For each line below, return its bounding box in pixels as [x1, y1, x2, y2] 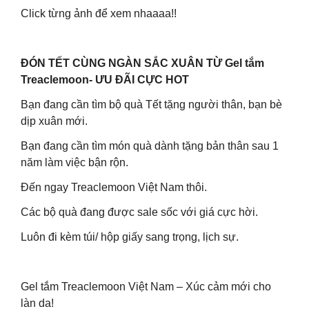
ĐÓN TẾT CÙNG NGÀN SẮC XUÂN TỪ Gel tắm [21, 57, 264, 69]
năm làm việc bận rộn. [21, 157, 128, 168]
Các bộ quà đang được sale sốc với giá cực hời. [21, 206, 258, 218]
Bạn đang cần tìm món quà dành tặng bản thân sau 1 [21, 140, 279, 152]
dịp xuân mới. [21, 115, 88, 127]
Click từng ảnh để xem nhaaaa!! [21, 8, 177, 19]
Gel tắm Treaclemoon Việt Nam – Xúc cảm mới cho [21, 281, 271, 292]
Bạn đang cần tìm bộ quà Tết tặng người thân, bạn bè [21, 99, 282, 110]
